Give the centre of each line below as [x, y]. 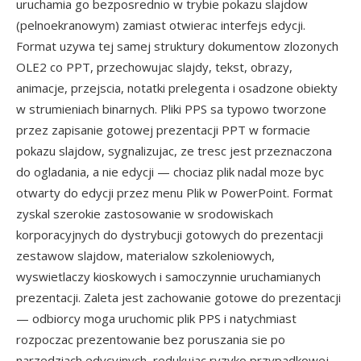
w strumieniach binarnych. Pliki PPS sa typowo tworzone [171, 109]
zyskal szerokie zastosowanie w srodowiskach [145, 214]
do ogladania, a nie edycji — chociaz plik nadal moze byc [170, 172]
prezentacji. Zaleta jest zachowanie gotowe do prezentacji [178, 297]
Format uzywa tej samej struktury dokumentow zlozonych [177, 46]
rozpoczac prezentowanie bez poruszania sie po [151, 339]
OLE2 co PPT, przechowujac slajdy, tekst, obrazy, [154, 67]
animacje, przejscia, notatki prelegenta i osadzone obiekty [177, 88]
